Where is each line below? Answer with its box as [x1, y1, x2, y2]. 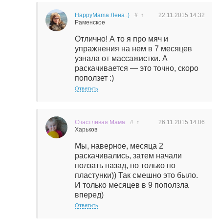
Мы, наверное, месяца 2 [75, 142, 163, 150]
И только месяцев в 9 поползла [75, 181, 189, 189]
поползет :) [75, 74, 114, 82]
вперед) [75, 191, 104, 199]
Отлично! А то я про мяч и [75, 35, 168, 43]
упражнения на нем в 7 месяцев [75, 44, 192, 53]
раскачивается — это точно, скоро [75, 64, 198, 72]
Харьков [75, 126, 97, 133]
